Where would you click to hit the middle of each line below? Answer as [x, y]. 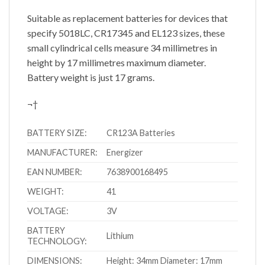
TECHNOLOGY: [57, 241]
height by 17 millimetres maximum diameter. [117, 62]
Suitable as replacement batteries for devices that [127, 18]
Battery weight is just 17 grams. [91, 77]
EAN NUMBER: [55, 172]
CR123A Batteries [141, 133]
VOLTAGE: [48, 211]
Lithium [120, 236]
